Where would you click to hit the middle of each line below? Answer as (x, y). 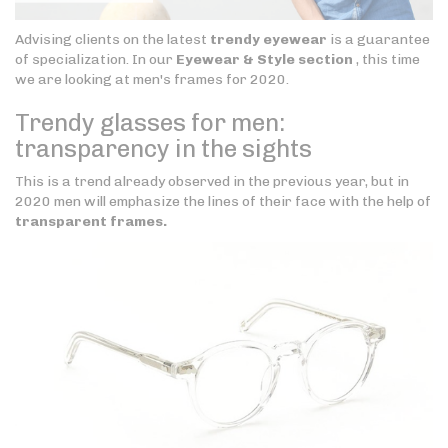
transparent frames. (91, 222)
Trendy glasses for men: (150, 123)
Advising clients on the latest (112, 40)
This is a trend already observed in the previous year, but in (212, 182)
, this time (386, 60)
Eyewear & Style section (264, 60)
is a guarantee (378, 40)
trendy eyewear (268, 40)
